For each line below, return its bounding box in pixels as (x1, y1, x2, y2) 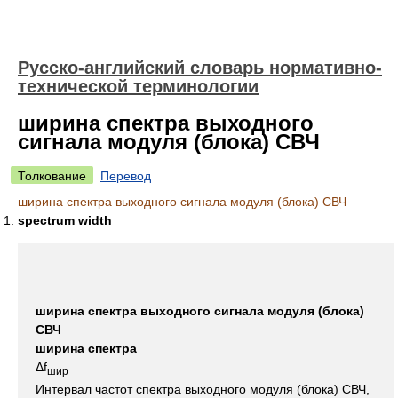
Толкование (18, 169, 86, 183)
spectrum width (18, 213, 112, 227)
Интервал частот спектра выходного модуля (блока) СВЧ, (36, 381, 370, 396)
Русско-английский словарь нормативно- (18, 58, 382, 77)
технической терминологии (18, 76, 259, 96)
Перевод (100, 169, 151, 183)
